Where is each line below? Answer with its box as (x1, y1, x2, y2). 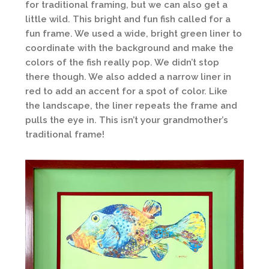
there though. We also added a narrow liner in (25, 71, 231, 82)
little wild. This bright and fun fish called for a (25, 13, 231, 25)
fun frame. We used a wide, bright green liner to (25, 28, 242, 39)
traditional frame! (25, 128, 104, 140)
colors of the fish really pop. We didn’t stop (25, 56, 219, 68)
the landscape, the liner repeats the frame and (25, 100, 237, 111)
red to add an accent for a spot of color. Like (25, 85, 228, 97)
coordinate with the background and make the (25, 42, 234, 53)
